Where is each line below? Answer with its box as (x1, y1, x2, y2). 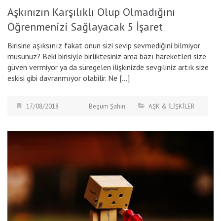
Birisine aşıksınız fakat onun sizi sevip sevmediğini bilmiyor (7, 40, 200, 51)
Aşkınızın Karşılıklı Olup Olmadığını (7, 5, 175, 19)
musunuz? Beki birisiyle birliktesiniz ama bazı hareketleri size (7, 51, 206, 62)
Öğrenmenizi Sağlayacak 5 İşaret (7, 20, 163, 34)
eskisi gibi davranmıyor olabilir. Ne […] (7, 73, 130, 83)
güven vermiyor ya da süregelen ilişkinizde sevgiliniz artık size (7, 62, 209, 73)
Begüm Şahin (89, 102, 125, 111)
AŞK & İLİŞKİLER (148, 102, 194, 111)
